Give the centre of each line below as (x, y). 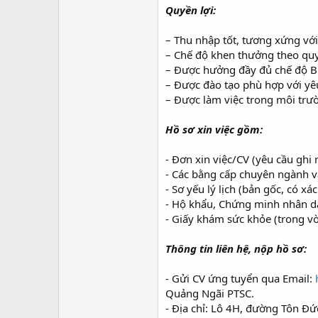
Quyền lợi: (191, 10)
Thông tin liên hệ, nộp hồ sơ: (236, 248)
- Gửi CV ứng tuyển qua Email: (240, 278)
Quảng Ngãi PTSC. (210, 293)
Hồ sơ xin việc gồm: (214, 129)
